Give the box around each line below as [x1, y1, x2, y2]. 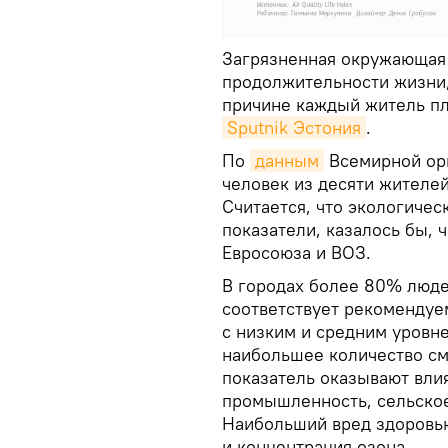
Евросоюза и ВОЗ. [222, 241, 371, 265]
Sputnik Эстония [227, 116, 361, 140]
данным [255, 149, 319, 173]
